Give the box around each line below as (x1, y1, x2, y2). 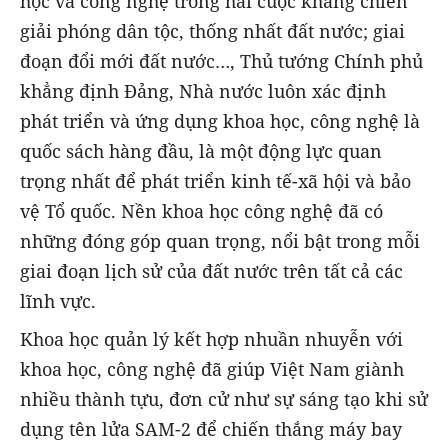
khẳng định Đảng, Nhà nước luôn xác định (20, 78, 386, 103)
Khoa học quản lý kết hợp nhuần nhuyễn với (20, 326, 403, 351)
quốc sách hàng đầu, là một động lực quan (20, 138, 382, 163)
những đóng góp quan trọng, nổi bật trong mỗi (20, 228, 420, 253)
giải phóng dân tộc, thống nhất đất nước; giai (20, 18, 405, 43)
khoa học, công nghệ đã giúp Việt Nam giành (20, 356, 404, 381)
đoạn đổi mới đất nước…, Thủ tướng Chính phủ (20, 48, 423, 73)
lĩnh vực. (20, 288, 96, 313)
